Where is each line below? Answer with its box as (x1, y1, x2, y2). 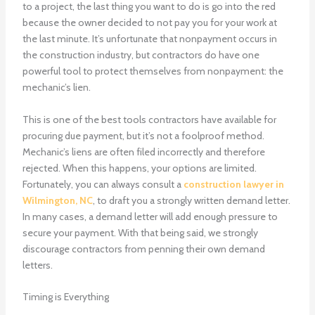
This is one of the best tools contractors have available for (22, 112, 276, 126)
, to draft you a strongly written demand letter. (92, 193, 290, 207)
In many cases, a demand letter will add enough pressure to (22, 210, 278, 223)
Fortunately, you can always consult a (22, 177, 184, 191)
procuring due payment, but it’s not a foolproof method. (22, 129, 264, 142)
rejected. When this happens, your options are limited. (22, 161, 257, 174)
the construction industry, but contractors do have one (22, 49, 259, 62)
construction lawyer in (183, 177, 284, 191)
